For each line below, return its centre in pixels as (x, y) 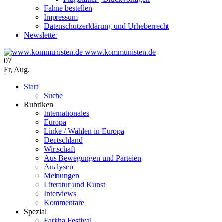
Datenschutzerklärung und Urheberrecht (106, 26)
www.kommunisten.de (120, 52)
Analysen (58, 166)
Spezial (35, 211)
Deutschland (63, 140)
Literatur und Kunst (74, 184)
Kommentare (64, 202)
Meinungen (61, 175)
